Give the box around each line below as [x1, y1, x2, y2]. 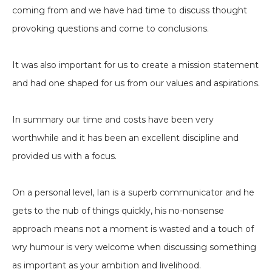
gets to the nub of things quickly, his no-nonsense [12, 205, 224, 217]
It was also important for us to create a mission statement [12, 59, 259, 71]
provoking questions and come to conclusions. [12, 23, 209, 35]
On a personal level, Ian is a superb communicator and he [12, 187, 254, 199]
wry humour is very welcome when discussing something [12, 242, 256, 253]
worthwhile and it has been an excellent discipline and [12, 132, 239, 144]
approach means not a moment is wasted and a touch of [12, 223, 254, 235]
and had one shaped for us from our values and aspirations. [12, 78, 260, 89]
